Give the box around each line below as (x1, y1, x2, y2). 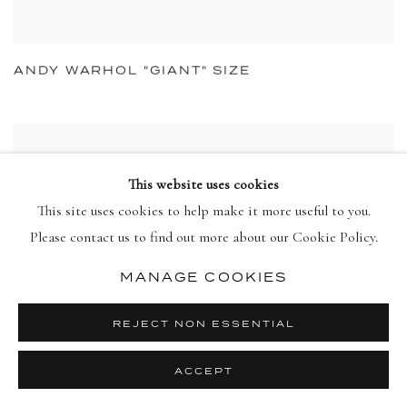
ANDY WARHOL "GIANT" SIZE (14, 63, 252, 77)
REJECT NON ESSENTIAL (112, 318, 295, 329)
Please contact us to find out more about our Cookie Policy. (29, 227, 378, 246)
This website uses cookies (128, 174, 279, 194)
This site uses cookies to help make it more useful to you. (36, 201, 371, 220)
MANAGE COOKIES (119, 269, 288, 284)
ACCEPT (174, 365, 233, 376)
